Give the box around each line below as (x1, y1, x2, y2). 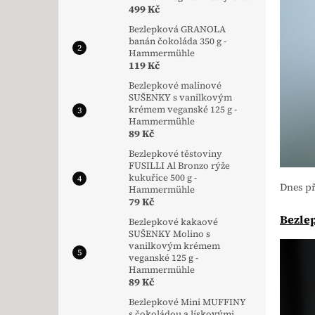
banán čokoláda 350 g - (129, 35, 226, 48)
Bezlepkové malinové (129, 79, 221, 92)
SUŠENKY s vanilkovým (129, 91, 232, 104)
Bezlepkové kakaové (129, 216, 218, 229)
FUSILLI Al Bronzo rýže (129, 160, 230, 172)
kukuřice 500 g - (129, 172, 197, 184)
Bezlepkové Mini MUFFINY (129, 296, 246, 309)
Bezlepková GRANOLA (129, 23, 226, 36)
